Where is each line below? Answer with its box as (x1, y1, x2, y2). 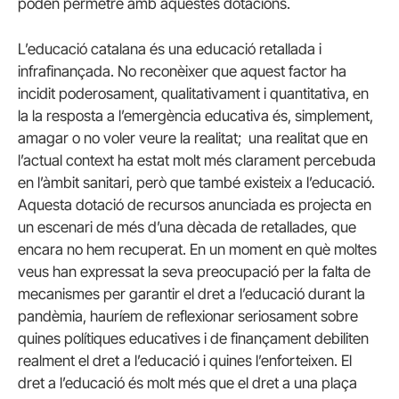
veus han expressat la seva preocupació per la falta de (18, 262, 370, 281)
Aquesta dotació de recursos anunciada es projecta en (18, 195, 371, 214)
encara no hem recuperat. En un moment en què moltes (18, 240, 377, 258)
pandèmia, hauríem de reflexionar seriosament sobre (18, 306, 358, 325)
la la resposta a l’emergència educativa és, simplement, (18, 106, 373, 125)
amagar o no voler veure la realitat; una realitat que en (18, 128, 368, 147)
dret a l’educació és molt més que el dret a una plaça (18, 373, 357, 392)
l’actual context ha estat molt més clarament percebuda (18, 151, 376, 169)
